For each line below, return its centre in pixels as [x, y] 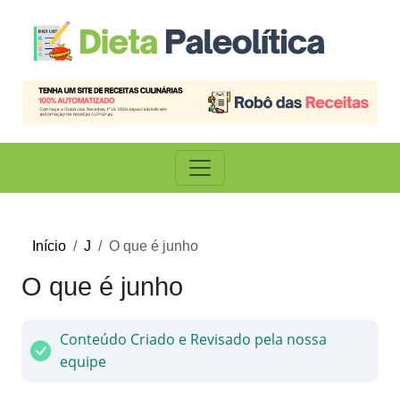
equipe [83, 362]
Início [49, 246]
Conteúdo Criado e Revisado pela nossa [194, 340]
